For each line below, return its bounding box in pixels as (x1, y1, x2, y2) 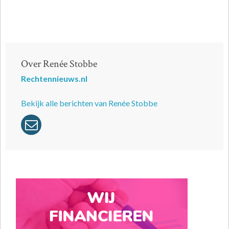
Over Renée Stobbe (21, 57, 97, 71)
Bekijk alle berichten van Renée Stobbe (21, 98, 157, 108)
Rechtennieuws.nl (21, 74, 87, 83)
